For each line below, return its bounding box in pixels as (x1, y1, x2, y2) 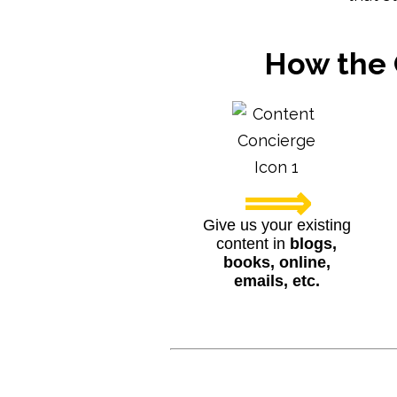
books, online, (222, 253, 331, 271)
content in (216, 235, 290, 253)
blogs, (290, 235, 337, 253)
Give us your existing (202, 216, 351, 234)
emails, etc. (233, 272, 320, 290)
